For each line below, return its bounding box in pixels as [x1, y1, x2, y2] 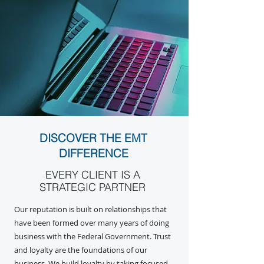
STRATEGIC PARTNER [39, 180, 146, 194]
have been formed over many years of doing [14, 217, 169, 228]
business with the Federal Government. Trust [14, 231, 171, 242]
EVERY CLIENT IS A [45, 168, 140, 181]
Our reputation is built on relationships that [14, 204, 167, 214]
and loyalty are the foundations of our [14, 245, 147, 255]
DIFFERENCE [58, 146, 128, 160]
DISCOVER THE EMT [39, 131, 147, 145]
